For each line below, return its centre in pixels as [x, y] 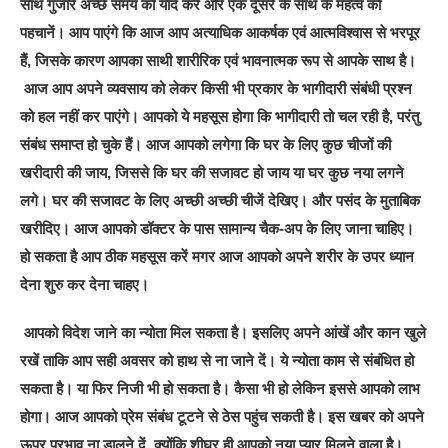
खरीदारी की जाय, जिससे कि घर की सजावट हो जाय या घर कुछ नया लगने [212, 172]
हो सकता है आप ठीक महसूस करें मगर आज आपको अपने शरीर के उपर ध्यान [217, 256]
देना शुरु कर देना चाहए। [85, 284]
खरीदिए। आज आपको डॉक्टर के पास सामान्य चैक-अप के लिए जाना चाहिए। [217, 228]
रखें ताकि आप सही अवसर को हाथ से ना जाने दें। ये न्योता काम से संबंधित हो [217, 360]
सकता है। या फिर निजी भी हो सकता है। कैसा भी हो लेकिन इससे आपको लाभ [220, 388]
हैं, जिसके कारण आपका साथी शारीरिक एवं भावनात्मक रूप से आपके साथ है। [218, 60]
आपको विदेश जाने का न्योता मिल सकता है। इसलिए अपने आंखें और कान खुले [223, 332]
